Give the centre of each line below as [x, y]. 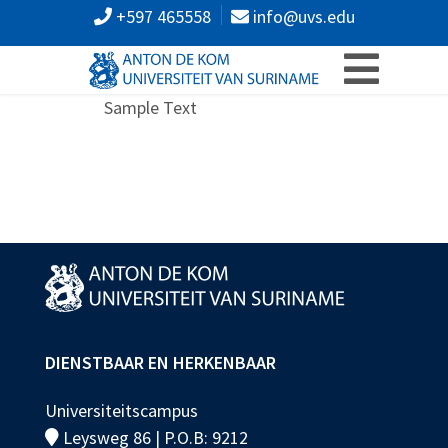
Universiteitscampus [121, 410]
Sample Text [150, 107]
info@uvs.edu [301, 16]
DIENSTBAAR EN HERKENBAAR [160, 362]
